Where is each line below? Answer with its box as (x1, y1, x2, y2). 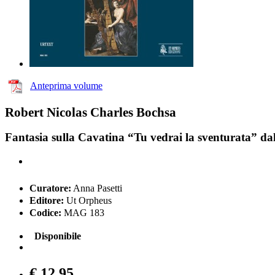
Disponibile (34, 231, 81, 242)
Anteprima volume (30, 80, 103, 91)
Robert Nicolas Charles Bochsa (5, 105, 176, 119)
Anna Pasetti (71, 183, 122, 194)
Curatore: (29, 183, 71, 194)
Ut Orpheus (64, 195, 112, 206)
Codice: (29, 207, 61, 219)
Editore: (29, 195, 64, 206)
